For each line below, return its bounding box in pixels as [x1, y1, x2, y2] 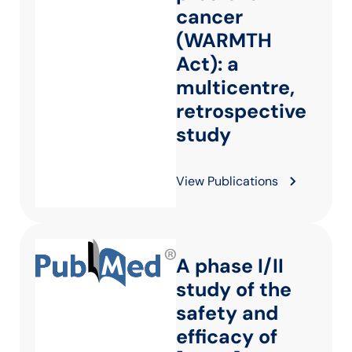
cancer [176, 4, 243, 30]
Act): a [176, 51, 239, 77]
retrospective [176, 98, 306, 124]
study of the [176, 277, 291, 302]
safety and [176, 300, 278, 326]
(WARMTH [176, 27, 272, 53]
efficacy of [176, 324, 277, 350]
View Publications [176, 173, 278, 189]
